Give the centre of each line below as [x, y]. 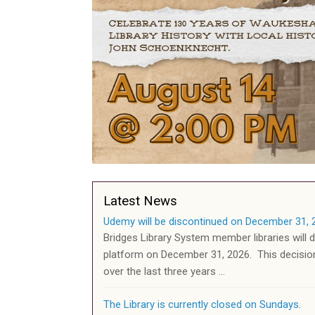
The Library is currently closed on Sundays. [202, 305]
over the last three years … [164, 272]
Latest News [140, 201]
